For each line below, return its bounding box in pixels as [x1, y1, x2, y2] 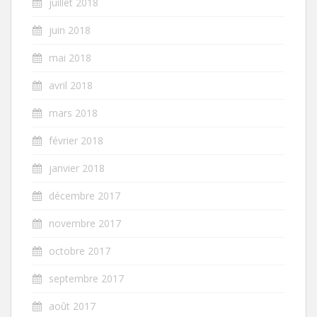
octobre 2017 [49, 243, 110, 258]
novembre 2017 [49, 216, 121, 230]
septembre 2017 [49, 271, 124, 285]
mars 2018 [49, 105, 98, 120]
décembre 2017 [49, 188, 120, 202]
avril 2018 [49, 78, 93, 92]
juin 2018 [49, 23, 91, 37]
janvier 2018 [49, 161, 105, 175]
